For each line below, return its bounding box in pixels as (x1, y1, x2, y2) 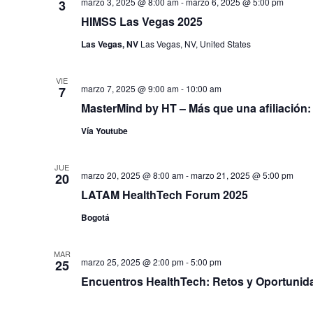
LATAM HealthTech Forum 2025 (80, 187, 248, 203)
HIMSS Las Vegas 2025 (80, 13, 203, 29)
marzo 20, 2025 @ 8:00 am (80, 169, 184, 181)
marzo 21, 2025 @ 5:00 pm (190, 169, 293, 181)
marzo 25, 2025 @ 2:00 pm (80, 256, 184, 268)
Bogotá (80, 211, 110, 224)
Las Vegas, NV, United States (140, 38, 251, 50)
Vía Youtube (80, 124, 128, 137)
